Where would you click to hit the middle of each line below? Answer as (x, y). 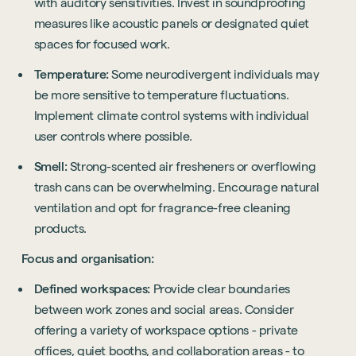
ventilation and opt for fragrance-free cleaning (162, 208)
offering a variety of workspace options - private (166, 331)
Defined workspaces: (93, 289)
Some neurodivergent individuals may (214, 75)
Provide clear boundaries (222, 289)
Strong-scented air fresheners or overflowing (193, 167)
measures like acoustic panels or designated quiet (172, 24)
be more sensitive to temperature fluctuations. (161, 95)
